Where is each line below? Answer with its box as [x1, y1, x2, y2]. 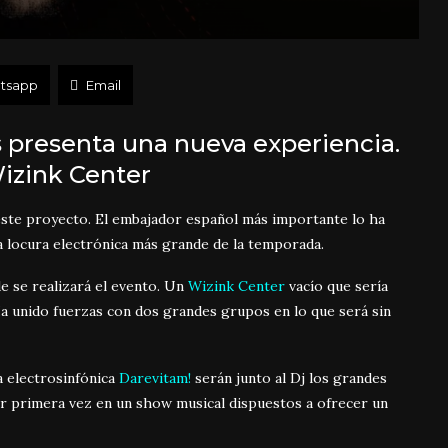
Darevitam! [119, 368, 191, 387]
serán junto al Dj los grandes [191, 368, 387, 387]
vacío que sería [285, 276, 388, 295]
